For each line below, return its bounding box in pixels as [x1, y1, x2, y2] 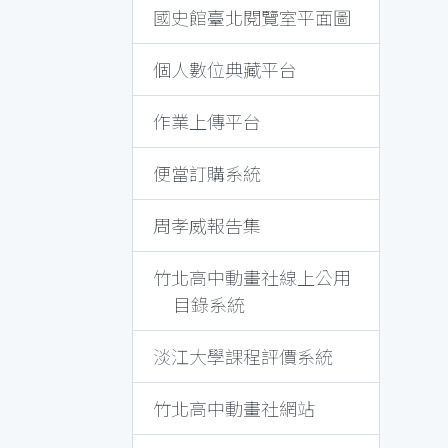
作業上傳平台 [153, 108, 261, 134]
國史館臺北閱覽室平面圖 [153, 4, 351, 30]
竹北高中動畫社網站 [153, 395, 315, 421]
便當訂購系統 [153, 160, 261, 186]
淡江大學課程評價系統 [153, 343, 333, 369]
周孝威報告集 [153, 212, 261, 238]
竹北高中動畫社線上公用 [153, 264, 351, 290]
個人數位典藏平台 [153, 56, 297, 82]
